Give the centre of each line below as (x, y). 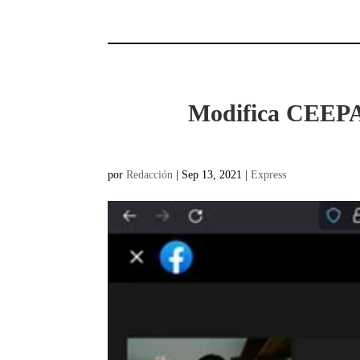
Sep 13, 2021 (212, 174)
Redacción (150, 174)
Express (269, 174)
